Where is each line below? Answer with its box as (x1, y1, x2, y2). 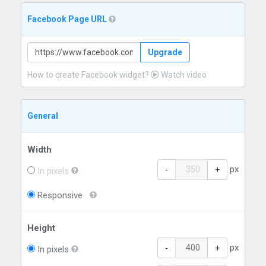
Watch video (159, 70, 207, 80)
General (27, 111, 59, 121)
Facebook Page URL (27, 14, 109, 24)
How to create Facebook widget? (27, 70, 151, 80)
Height (27, 223, 56, 233)
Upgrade (148, 47, 183, 57)
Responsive (35, 190, 83, 201)
